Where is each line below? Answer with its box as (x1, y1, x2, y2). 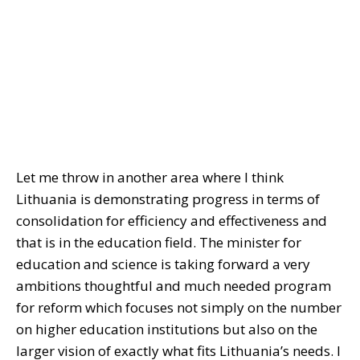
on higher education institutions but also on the (16, 320, 317, 339)
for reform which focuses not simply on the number (16, 298, 342, 317)
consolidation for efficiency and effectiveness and (16, 211, 327, 231)
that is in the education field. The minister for (16, 233, 301, 252)
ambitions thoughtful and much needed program (16, 276, 331, 296)
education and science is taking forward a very (16, 255, 310, 274)
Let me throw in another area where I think (16, 168, 284, 187)
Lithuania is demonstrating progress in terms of (16, 190, 320, 209)
